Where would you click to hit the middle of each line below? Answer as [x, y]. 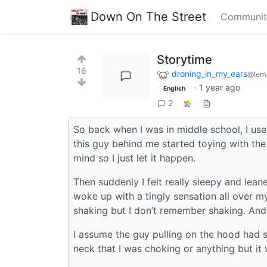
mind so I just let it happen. [134, 158]
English [174, 88]
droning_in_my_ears [209, 74]
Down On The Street [148, 16]
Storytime [184, 60]
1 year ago [219, 87]
